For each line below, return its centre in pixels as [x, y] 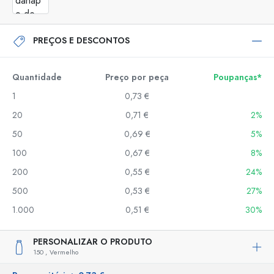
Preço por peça [137, 77]
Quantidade [37, 77]
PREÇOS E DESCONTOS [81, 40]
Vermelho [64, 252]
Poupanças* [238, 77]
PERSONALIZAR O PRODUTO [93, 242]
